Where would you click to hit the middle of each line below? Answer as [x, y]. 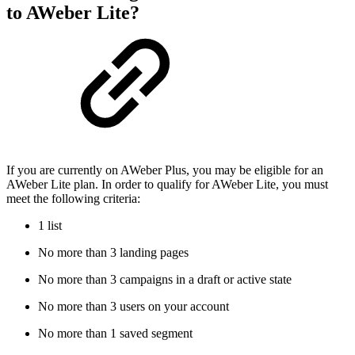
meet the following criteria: [73, 198]
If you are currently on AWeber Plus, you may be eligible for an [165, 170]
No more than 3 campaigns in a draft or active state [165, 279]
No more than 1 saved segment [115, 333]
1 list [50, 225]
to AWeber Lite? [73, 13]
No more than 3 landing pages [113, 252]
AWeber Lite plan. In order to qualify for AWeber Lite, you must [167, 184]
